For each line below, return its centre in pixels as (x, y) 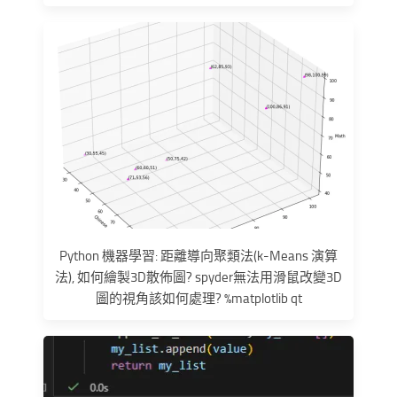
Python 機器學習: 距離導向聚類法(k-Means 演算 (198, 256)
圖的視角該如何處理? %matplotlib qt (198, 298)
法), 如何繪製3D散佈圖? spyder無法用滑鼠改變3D (198, 277)
